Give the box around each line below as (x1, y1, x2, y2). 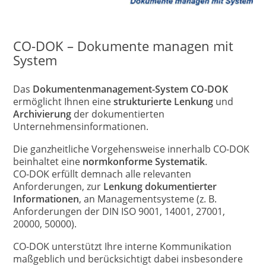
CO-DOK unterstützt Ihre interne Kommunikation (13, 239, 232, 253)
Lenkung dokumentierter (103, 179, 217, 193)
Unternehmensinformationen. (13, 119, 149, 133)
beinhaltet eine (13, 154, 83, 168)
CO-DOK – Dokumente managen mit (13, 36, 234, 55)
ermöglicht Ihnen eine (13, 94, 112, 108)
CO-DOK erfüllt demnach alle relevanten (13, 167, 192, 180)
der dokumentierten (71, 107, 165, 121)
